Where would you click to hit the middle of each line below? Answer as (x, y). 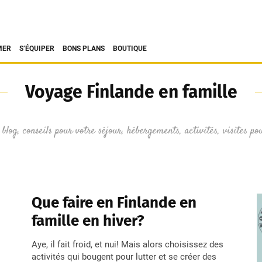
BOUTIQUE (130, 49)
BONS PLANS (84, 49)
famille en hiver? (88, 221)
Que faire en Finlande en (114, 203)
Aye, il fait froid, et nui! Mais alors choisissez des (127, 244)
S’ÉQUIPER (37, 49)
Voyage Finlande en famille (131, 92)
